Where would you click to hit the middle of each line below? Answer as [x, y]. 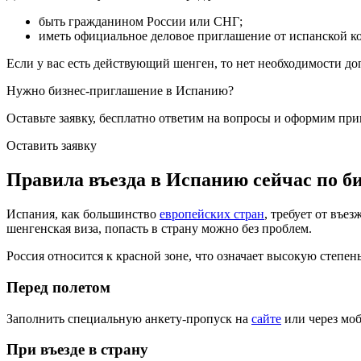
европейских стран [212, 214]
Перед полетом [58, 287]
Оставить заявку [52, 146]
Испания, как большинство [83, 214]
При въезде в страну [77, 350]
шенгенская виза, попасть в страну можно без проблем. [159, 229]
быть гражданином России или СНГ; [141, 22]
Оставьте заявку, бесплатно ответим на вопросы [139, 118]
